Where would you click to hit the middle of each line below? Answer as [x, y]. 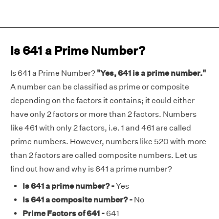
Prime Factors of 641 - [64, 213]
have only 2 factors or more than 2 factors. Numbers [103, 114]
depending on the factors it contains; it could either [102, 100]
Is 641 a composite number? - [77, 200]
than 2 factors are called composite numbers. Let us [104, 155]
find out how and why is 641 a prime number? [91, 169]
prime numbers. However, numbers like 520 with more [108, 142]
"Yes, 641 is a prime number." [151, 73]
